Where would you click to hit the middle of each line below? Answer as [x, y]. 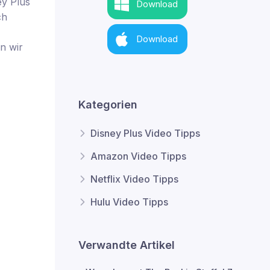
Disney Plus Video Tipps [145, 133]
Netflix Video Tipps [134, 179]
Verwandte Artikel [127, 245]
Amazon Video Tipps [138, 156]
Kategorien [108, 105]
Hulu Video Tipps [129, 202]
